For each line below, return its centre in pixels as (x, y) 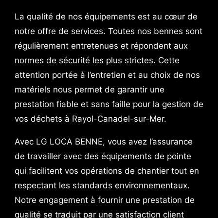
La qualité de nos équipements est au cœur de (106, 16)
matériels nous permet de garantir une (89, 89)
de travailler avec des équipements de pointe (103, 156)
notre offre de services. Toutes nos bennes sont (108, 31)
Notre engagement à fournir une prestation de (104, 200)
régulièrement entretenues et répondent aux (101, 45)
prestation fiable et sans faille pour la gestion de (109, 104)
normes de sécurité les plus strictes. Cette (97, 60)
